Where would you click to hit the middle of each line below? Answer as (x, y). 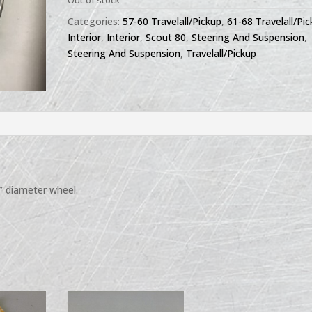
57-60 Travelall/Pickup (172, 21)
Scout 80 (166, 37)
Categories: (95, 21)
